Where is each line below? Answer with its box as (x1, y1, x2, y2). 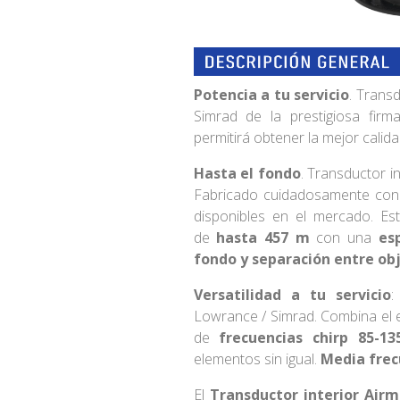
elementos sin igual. (193, 348, 321, 369)
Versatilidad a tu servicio (193, 284, 391, 304)
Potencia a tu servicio (193, 84, 350, 104)
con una (316, 227, 372, 247)
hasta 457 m (216, 227, 317, 247)
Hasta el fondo (193, 162, 301, 183)
